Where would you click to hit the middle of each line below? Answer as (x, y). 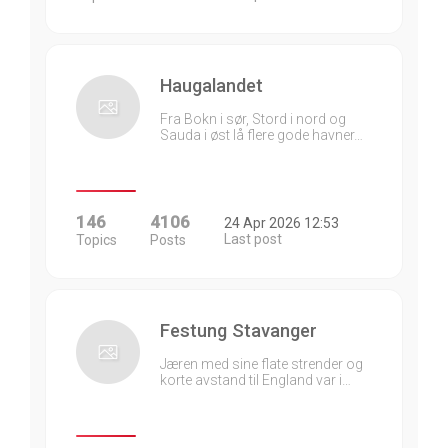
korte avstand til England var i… (255, 380)
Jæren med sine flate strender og (261, 364)
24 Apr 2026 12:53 (281, 223)
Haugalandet (211, 85)
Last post (253, 239)
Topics (96, 240)
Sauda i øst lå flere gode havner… (261, 135)
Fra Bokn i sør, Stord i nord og (253, 119)
